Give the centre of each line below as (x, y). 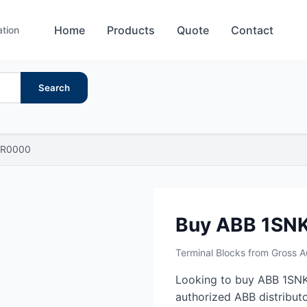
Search (54, 88)
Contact (253, 30)
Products (131, 30)
